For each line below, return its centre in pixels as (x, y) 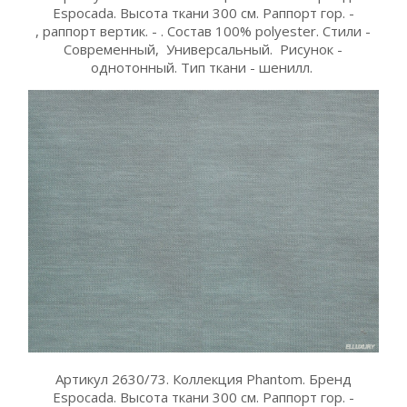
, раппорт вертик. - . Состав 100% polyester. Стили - (203, 31)
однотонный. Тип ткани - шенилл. (203, 68)
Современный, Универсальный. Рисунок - (203, 50)
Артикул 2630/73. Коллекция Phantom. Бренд (203, 379)
